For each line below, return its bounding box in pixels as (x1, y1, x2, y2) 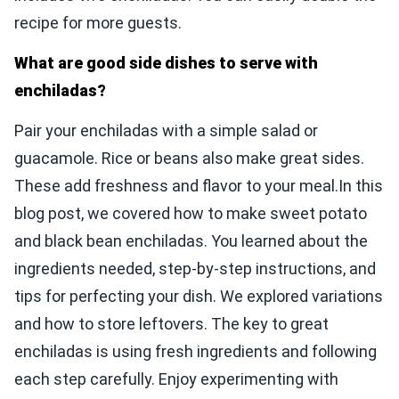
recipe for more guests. (14, 13, 182, 33)
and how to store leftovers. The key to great (14, 314, 329, 334)
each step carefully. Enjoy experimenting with (14, 370, 338, 389)
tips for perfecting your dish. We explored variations (14, 287, 383, 306)
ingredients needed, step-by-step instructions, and (14, 259, 376, 279)
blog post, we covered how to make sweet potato (14, 204, 367, 224)
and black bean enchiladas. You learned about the (14, 232, 368, 251)
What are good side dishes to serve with (14, 53, 318, 73)
